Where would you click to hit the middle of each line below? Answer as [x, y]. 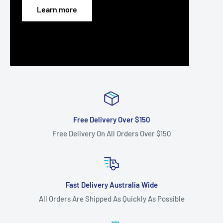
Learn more [57, 9]
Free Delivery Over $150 [111, 119]
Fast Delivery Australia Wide [111, 185]
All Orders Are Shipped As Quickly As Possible [111, 199]
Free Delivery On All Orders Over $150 [111, 133]
